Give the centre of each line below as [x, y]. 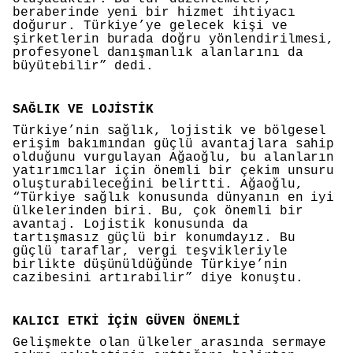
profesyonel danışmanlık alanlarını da [158, 53]
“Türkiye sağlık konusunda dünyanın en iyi [174, 198]
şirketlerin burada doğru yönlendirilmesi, [174, 40]
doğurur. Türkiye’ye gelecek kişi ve [150, 26]
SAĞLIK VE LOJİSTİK [84, 109]
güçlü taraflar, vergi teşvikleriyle [150, 252]
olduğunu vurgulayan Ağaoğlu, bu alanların [174, 158]
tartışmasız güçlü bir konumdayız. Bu [154, 238]
